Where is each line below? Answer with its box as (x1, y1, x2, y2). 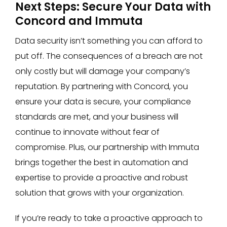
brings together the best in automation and (15, 157, 188, 168)
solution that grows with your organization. (15, 187, 184, 199)
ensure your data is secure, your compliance (15, 96, 191, 107)
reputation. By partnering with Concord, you (15, 81, 188, 92)
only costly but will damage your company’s (15, 65, 190, 77)
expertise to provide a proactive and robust (15, 172, 188, 183)
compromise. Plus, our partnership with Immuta (15, 141, 199, 153)
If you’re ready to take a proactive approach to (15, 212, 203, 224)
